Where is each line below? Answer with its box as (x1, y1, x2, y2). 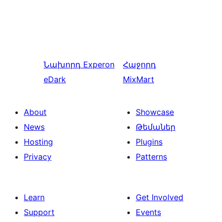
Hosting (24, 137, 53, 147)
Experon (83, 59, 114, 70)
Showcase (136, 107, 174, 117)
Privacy (24, 152, 52, 162)
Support (24, 207, 55, 218)
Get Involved (136, 192, 183, 203)
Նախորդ (44, 59, 81, 70)
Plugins (136, 137, 163, 147)
